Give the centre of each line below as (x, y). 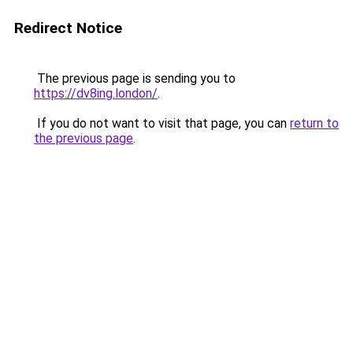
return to (314, 123)
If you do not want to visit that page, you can (162, 123)
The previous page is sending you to (135, 78)
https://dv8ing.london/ (96, 93)
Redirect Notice (68, 28)
